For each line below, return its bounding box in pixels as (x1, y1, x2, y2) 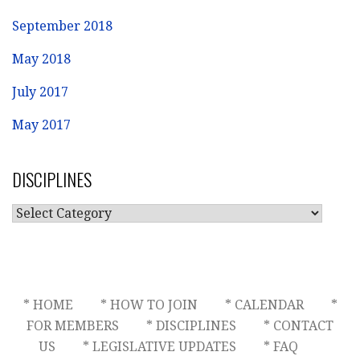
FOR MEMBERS (27, 317, 119, 333)
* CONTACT (264, 317, 333, 333)
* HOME (22, 297, 73, 313)
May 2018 (12, 51, 71, 67)
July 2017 (12, 84, 68, 100)
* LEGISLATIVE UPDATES (82, 338, 236, 354)
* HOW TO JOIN (100, 297, 198, 313)
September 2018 (12, 18, 112, 34)
